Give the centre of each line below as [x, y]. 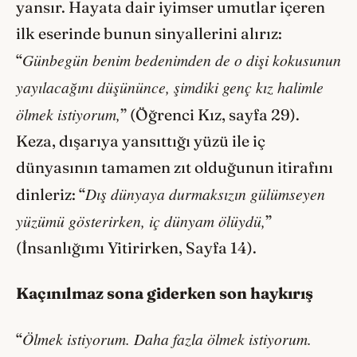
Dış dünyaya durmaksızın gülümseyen [205, 194]
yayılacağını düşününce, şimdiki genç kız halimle [170, 87]
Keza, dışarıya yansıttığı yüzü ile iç [141, 141]
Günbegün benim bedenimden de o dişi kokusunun [182, 60]
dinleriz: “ [51, 195]
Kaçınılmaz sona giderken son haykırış [165, 293]
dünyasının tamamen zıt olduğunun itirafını [175, 168]
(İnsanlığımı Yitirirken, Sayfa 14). [136, 248]
